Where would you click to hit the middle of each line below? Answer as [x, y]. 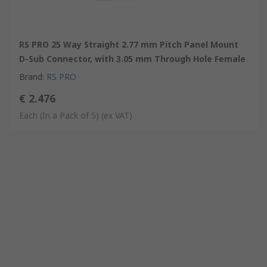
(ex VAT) [117, 115]
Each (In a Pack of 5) [59, 115]
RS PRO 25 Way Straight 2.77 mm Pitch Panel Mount [129, 44]
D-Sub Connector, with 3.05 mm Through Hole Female [132, 58]
